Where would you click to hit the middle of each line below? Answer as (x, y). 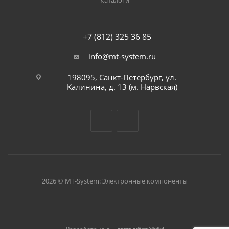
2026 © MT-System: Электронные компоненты (114, 181)
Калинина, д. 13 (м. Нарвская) (122, 87)
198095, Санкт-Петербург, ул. (122, 77)
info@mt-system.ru (122, 56)
